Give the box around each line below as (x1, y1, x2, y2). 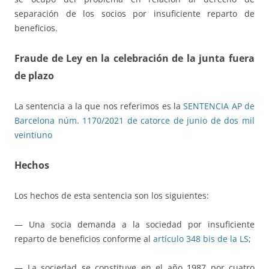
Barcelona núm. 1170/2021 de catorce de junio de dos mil (14, 115, 255, 127)
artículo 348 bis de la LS (153, 233, 249, 245)
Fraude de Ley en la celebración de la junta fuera (14, 52, 255, 65)
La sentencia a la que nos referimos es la (14, 100, 184, 112)
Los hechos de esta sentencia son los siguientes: (14, 190, 209, 202)
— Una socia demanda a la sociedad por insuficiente (14, 219, 255, 231)
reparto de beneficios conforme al (14, 233, 153, 245)
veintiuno (14, 129, 52, 141)
